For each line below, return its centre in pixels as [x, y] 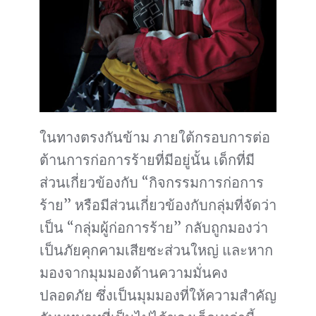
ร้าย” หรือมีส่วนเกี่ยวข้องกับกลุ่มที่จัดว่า [158, 205]
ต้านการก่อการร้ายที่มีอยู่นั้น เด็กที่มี [147, 160]
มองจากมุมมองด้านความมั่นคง [134, 273]
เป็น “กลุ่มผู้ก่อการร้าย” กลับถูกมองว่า [154, 228]
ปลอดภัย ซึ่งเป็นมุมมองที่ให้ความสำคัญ [158, 296]
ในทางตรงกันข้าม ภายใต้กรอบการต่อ [155, 138]
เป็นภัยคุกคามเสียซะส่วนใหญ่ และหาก [156, 250]
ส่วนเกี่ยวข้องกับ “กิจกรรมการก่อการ [152, 183]
